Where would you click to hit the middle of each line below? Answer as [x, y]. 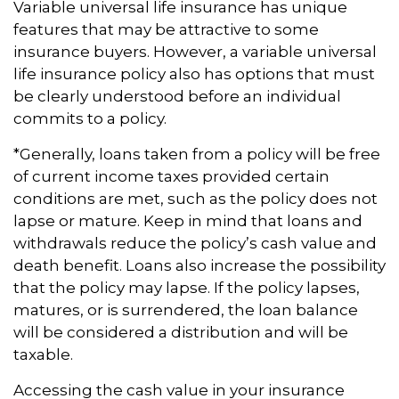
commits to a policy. [90, 119]
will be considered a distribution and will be [181, 333]
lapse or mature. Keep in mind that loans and [188, 221]
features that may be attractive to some [166, 30]
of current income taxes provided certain [171, 177]
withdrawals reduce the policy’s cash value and [195, 244]
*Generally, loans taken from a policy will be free [197, 155]
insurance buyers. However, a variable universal [195, 52]
